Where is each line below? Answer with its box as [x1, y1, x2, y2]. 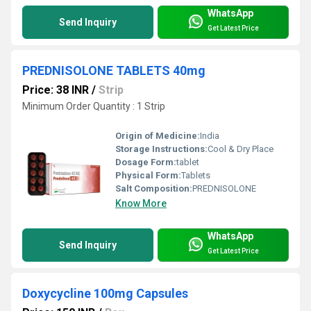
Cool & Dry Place [208, 144, 274, 155]
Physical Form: [115, 170, 181, 181]
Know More [115, 198, 167, 210]
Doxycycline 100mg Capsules [22, 286, 188, 301]
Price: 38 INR [22, 83, 89, 97]
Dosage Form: [115, 157, 176, 168]
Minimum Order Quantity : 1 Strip [22, 101, 165, 112]
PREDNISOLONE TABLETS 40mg [22, 63, 205, 78]
